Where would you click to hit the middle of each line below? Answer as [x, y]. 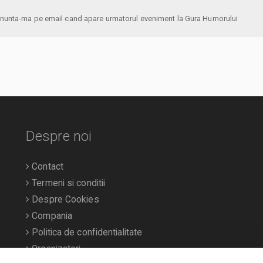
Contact [46, 166]
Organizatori [55, 249]
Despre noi [59, 136]
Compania [51, 216]
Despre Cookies [64, 199]
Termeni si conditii [68, 183]
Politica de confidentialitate [86, 232]
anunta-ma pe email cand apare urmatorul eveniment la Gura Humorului [211, 19]
